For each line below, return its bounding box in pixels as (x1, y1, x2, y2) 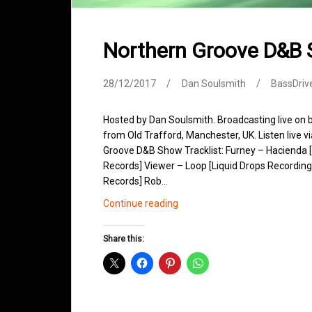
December (178, 258, 224, 270)
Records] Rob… (103, 175, 168, 187)
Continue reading (103, 198, 178, 210)
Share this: (103, 234, 144, 244)
